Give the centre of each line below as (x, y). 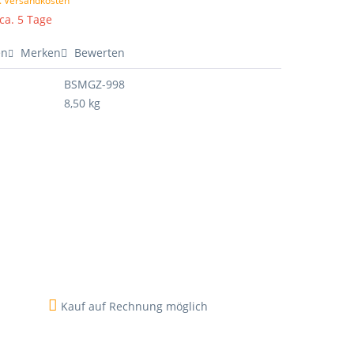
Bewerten (98, 53)
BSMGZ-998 (95, 84)
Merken (41, 53)
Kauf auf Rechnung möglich (132, 306)
